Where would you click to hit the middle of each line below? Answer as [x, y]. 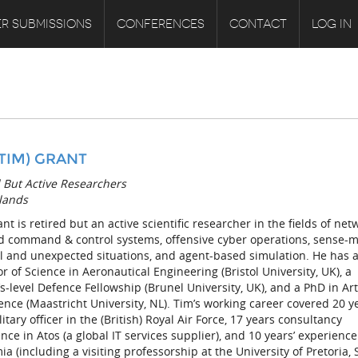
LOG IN [331, 24]
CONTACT [258, 24]
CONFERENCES [160, 24]
